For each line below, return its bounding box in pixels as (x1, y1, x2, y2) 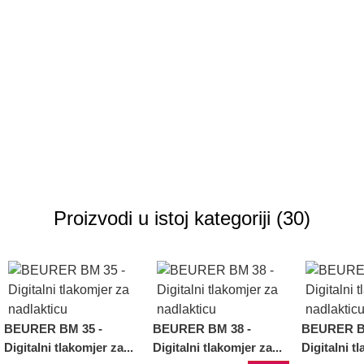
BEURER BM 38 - (153, 322, 251, 336)
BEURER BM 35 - (4, 322, 102, 336)
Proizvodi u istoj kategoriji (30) (54, 207, 310, 230)
